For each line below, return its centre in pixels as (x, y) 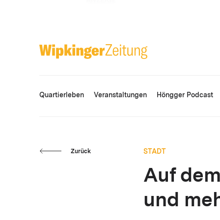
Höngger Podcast (185, 96)
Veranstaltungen (120, 96)
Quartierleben (62, 96)
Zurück (81, 151)
